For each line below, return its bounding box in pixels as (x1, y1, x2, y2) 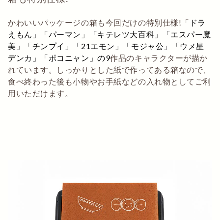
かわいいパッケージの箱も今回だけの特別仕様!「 (8, 18, 190, 27)
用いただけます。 (8, 88, 73, 98)
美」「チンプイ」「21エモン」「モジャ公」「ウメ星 (8, 41, 204, 51)
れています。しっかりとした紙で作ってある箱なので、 (8, 65, 211, 75)
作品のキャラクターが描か (110, 53, 208, 63)
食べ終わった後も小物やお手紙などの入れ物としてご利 (8, 77, 211, 86)
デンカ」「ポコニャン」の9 (8, 53, 110, 63)
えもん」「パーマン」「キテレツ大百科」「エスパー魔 (8, 29, 211, 39)
